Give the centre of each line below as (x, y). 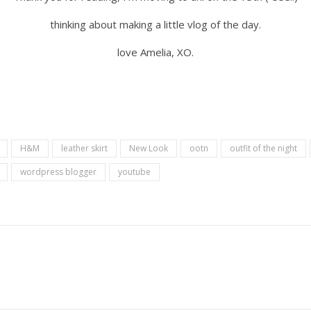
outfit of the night (263, 148)
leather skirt (84, 148)
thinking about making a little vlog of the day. (155, 24)
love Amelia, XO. (155, 52)
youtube (134, 172)
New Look (149, 148)
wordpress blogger (58, 172)
